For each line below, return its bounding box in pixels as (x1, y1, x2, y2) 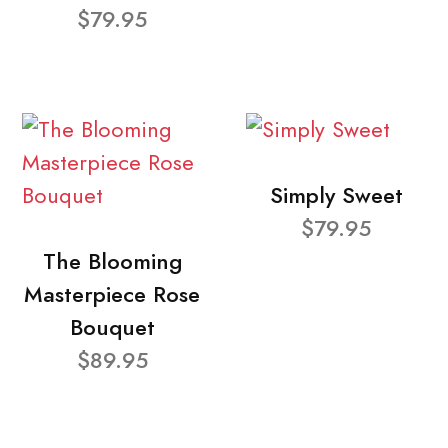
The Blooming (42, 245, 182, 277)
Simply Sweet (269, 179, 403, 211)
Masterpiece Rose (24, 278, 200, 310)
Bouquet (69, 311, 155, 343)
